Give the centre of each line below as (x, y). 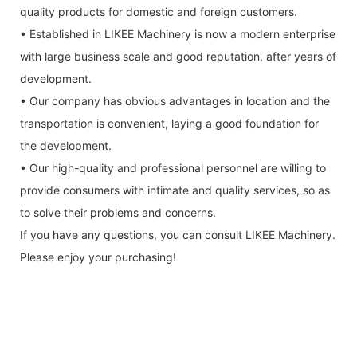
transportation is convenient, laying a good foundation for (169, 124)
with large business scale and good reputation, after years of (178, 57)
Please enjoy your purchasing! (98, 257)
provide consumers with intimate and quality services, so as (175, 190)
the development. (66, 146)
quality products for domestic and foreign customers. (159, 12)
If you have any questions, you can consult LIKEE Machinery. (178, 235)
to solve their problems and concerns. (118, 213)
